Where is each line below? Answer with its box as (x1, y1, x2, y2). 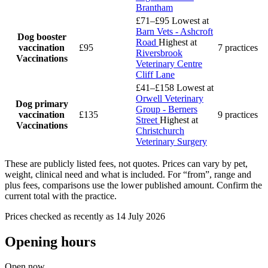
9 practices (218, 109, 258, 120)
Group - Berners (136, 103, 197, 114)
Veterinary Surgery (136, 136, 207, 147)
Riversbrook (136, 47, 182, 58)
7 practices (218, 42, 258, 53)
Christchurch (136, 125, 184, 136)
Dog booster (17, 31, 66, 42)
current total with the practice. (5, 190, 117, 201)
